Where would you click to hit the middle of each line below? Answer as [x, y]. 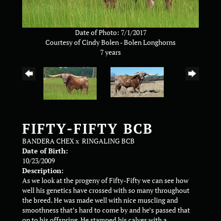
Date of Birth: [45, 151]
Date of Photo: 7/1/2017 [110, 33]
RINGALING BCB [108, 141]
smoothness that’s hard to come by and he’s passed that [106, 210]
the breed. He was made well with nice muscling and [100, 200]
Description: [43, 171]
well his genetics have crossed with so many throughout [106, 190]
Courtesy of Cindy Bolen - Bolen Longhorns [110, 42]
